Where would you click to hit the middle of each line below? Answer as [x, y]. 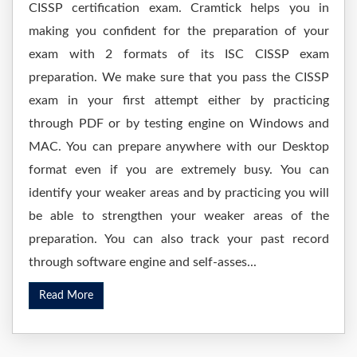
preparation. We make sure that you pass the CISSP [179, 77]
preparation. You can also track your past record [179, 239]
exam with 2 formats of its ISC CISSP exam [179, 54]
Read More [66, 296]
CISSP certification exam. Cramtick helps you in [179, 8]
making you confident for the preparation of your [179, 31]
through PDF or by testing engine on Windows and [179, 124]
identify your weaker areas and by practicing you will [179, 193]
